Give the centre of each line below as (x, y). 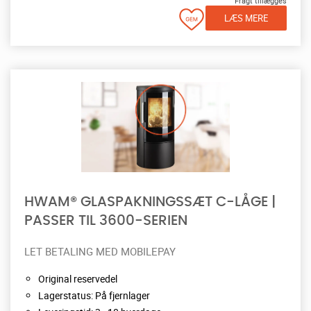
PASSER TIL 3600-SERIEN (106, 220)
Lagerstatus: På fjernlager (94, 295)
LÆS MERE (246, 18)
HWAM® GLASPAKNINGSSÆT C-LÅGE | (150, 202)
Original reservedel (78, 278)
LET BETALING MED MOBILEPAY (100, 251)
